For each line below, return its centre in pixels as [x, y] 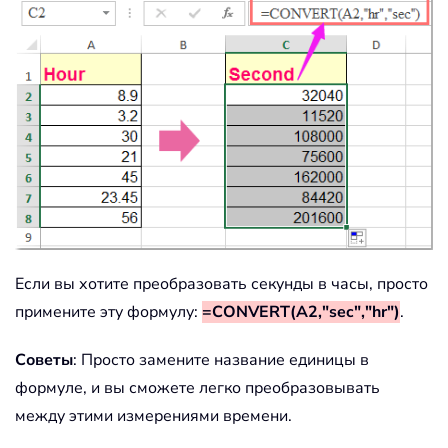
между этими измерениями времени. [153, 415]
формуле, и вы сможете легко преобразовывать [197, 387]
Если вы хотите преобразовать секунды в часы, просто [221, 283]
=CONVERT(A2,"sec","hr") [301, 311]
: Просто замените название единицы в [221, 359]
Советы [44, 359]
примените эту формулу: [108, 311]
